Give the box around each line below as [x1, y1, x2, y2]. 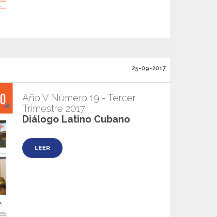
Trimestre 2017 [22, 103, 85, 114]
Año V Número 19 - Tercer [22, 92, 136, 104]
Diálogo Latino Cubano [22, 113, 130, 125]
